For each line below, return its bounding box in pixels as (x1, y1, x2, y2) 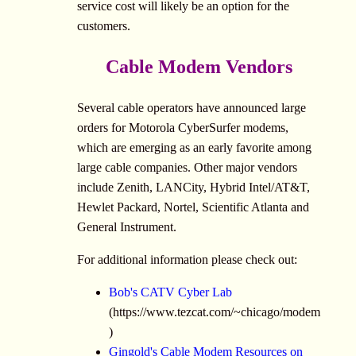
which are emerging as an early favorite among (77, 141, 311, 155)
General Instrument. (77, 220, 176, 234)
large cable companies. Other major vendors (77, 161, 297, 175)
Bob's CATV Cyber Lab (109, 285, 232, 300)
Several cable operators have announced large (77, 101, 306, 115)
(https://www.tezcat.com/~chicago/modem (109, 305, 320, 319)
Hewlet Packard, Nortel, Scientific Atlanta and (77, 200, 309, 215)
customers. (77, 19, 130, 33)
